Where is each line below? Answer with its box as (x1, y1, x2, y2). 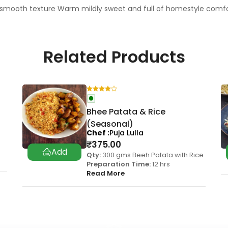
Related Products (43, 45, 185, 69)
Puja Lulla (109, 128, 144, 138)
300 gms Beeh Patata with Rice (101, 150, 204, 160)
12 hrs (151, 159, 170, 169)
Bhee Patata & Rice (87, 106, 165, 118)
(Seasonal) (87, 118, 133, 130)
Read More (87, 168, 125, 179)
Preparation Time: (87, 159, 151, 169)
